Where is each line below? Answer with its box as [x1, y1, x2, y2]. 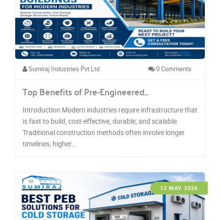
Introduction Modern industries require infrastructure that [23, 105, 197, 114]
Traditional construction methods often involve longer [23, 128, 185, 137]
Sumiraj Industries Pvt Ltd [27, 64, 100, 73]
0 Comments [155, 64, 192, 73]
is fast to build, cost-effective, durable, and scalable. [23, 116, 179, 126]
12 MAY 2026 [160, 184, 198, 192]
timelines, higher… [23, 139, 76, 148]
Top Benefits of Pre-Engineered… [23, 84, 149, 100]
